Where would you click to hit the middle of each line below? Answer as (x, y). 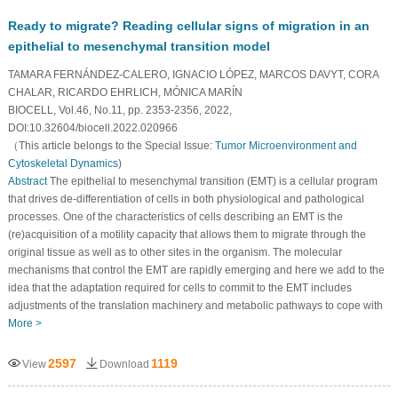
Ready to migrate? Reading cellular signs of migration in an (188, 25)
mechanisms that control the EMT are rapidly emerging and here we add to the (196, 270)
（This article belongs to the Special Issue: (111, 145)
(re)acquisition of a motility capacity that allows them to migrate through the (187, 234)
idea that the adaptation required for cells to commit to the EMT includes (179, 287)
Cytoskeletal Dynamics (63, 163)
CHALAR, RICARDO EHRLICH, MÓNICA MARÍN (125, 92)
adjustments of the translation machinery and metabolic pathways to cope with (195, 305)
